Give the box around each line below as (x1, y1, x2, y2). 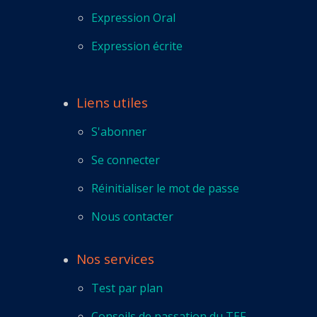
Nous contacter (91, 209, 173, 224)
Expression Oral (91, 10, 175, 25)
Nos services (76, 250, 154, 267)
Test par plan (91, 280, 163, 296)
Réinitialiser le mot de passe (91, 180, 239, 196)
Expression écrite (91, 38, 183, 54)
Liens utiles (76, 93, 148, 111)
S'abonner (91, 124, 146, 139)
